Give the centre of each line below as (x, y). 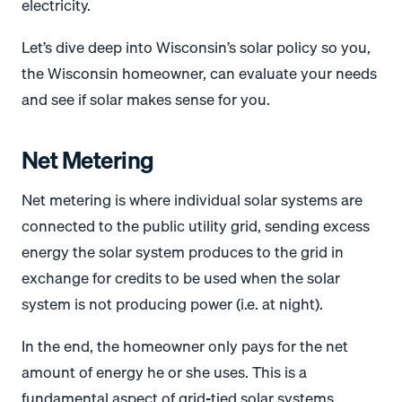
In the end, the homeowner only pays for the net (185, 346)
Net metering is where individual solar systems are (192, 200)
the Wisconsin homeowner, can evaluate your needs (199, 74)
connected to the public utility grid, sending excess (196, 226)
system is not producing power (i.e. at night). (172, 304)
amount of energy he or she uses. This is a (164, 372)
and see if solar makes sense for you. (146, 100)
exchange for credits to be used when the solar (181, 278)
